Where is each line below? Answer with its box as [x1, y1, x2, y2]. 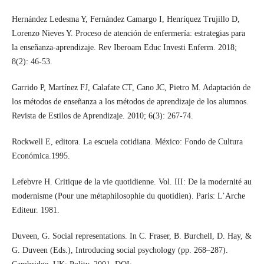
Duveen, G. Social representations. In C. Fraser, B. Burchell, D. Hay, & [11, 232, 252, 241]
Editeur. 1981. [11, 206, 60, 215]
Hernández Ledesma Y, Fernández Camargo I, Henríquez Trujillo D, [11, 15, 240, 24]
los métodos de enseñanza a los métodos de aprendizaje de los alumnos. [11, 97, 249, 107]
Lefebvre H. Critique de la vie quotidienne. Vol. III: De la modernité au [11, 177, 252, 187]
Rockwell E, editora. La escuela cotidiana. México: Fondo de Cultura [11, 137, 243, 147]
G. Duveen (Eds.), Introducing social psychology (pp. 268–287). [11, 246, 228, 255]
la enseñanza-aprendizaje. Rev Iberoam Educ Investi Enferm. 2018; [11, 43, 237, 52]
